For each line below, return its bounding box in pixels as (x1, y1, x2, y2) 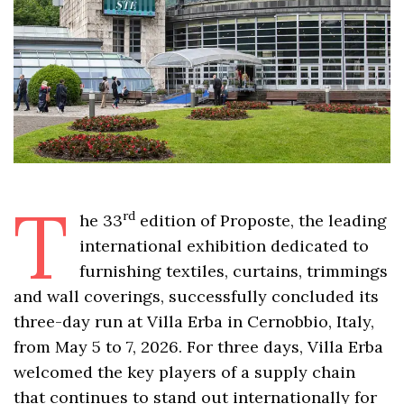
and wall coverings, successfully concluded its (14, 286, 380, 308)
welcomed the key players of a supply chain (14, 362, 356, 383)
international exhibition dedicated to (78, 235, 369, 257)
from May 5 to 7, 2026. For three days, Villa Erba (14, 336, 384, 358)
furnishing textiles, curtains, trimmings (78, 261, 388, 282)
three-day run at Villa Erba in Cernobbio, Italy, (14, 311, 375, 333)
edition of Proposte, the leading (134, 210, 387, 232)
